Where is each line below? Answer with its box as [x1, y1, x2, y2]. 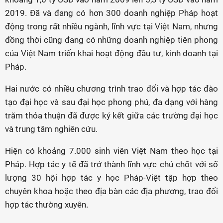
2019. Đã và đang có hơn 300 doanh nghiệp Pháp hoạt [5, 8, 218, 18]
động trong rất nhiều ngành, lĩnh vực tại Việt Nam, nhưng [5, 21, 218, 31]
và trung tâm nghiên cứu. [5, 124, 98, 134]
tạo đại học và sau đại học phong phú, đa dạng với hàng [5, 97, 218, 107]
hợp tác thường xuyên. [5, 200, 88, 210]
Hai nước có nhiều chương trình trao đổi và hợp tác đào [5, 84, 218, 94]
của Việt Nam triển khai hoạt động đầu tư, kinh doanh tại [5, 48, 218, 58]
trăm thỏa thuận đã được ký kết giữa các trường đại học [5, 111, 218, 120]
